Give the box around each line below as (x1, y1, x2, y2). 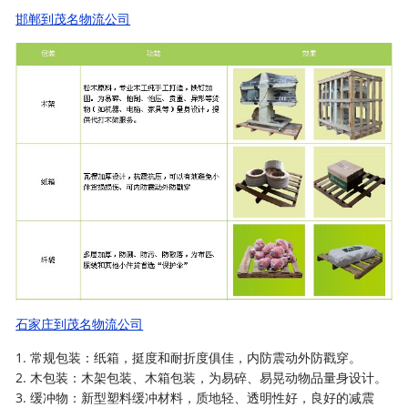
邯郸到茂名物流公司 (15, 10, 131, 27)
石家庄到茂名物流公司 (15, 315, 144, 333)
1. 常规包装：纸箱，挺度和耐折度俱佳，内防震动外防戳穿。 (15, 349, 362, 367)
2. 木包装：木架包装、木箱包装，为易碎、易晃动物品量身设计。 (15, 369, 388, 387)
